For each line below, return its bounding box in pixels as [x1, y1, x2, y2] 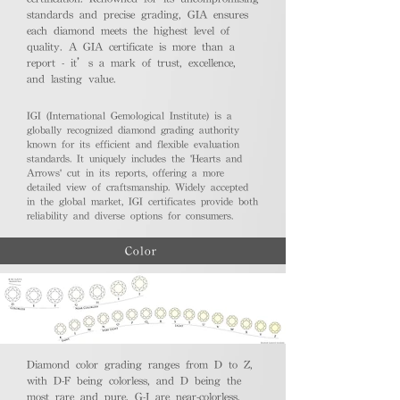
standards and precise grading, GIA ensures [27, 9, 248, 21]
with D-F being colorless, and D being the [27, 375, 241, 387]
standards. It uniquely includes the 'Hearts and [27, 153, 242, 164]
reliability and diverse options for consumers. [27, 210, 233, 221]
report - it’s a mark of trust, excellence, [27, 57, 236, 70]
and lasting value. [27, 73, 116, 86]
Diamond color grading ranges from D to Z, [27, 359, 253, 371]
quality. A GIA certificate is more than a [27, 41, 235, 54]
